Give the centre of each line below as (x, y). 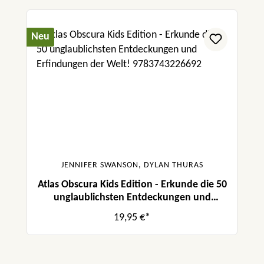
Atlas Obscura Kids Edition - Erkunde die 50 (132, 185)
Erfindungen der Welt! (132, 211)
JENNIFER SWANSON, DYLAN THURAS (132, 166)
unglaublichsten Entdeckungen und (132, 198)
